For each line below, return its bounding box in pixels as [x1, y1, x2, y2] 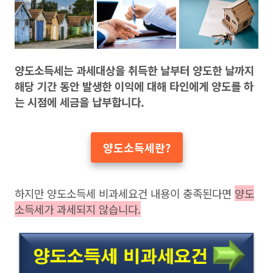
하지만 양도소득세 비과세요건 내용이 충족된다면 [15, 185, 235, 201]
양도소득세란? [102, 139, 171, 155]
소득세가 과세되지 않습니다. [15, 200, 141, 217]
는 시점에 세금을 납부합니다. [15, 93, 144, 110]
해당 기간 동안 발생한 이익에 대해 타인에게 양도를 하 [15, 77, 253, 94]
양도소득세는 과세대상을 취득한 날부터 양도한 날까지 [15, 62, 254, 78]
